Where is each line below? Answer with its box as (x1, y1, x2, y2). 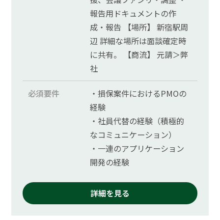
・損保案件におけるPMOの (90, 87, 187, 100)
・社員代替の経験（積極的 (90, 115, 185, 127)
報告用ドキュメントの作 (90, 7, 177, 20)
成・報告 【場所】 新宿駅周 (90, 21, 189, 33)
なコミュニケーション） (90, 129, 177, 141)
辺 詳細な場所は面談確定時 (90, 35, 187, 47)
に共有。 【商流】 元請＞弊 (90, 49, 189, 61)
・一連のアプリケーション (90, 142, 185, 155)
